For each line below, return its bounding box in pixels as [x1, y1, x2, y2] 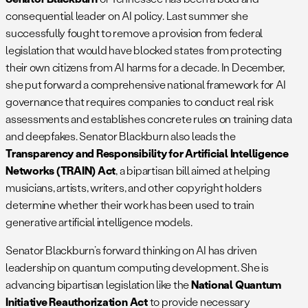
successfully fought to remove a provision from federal [5, 25, 263, 40]
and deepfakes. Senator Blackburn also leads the [5, 128, 236, 143]
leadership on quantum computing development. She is [5, 259, 269, 274]
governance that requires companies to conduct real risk [5, 93, 274, 109]
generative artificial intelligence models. [5, 214, 195, 229]
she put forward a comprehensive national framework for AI [5, 76, 286, 91]
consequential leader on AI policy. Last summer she [5, 8, 249, 23]
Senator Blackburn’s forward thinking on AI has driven [5, 242, 257, 257]
